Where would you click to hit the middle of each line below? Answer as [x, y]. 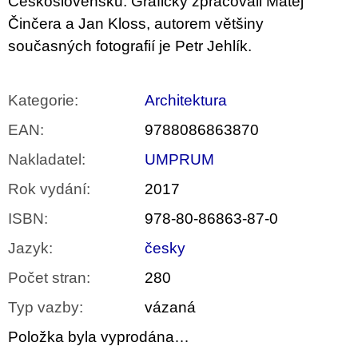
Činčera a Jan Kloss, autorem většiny [136, 24]
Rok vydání [47, 189]
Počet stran [47, 278]
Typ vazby [44, 308]
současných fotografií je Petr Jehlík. [130, 46]
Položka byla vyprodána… [99, 337]
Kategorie [41, 101]
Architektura [186, 101]
